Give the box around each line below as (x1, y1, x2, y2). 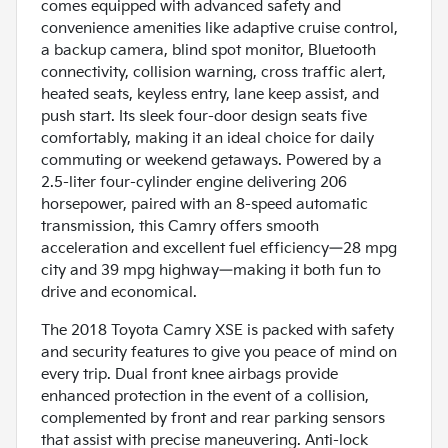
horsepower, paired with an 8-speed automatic (41, 195, 368, 215)
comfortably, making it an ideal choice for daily (41, 129, 374, 149)
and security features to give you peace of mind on (41, 343, 397, 363)
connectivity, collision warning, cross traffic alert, (41, 63, 386, 83)
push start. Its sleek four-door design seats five (41, 107, 367, 127)
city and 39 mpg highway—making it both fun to (41, 261, 381, 281)
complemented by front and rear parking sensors (41, 409, 385, 429)
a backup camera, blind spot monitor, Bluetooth (41, 41, 376, 61)
